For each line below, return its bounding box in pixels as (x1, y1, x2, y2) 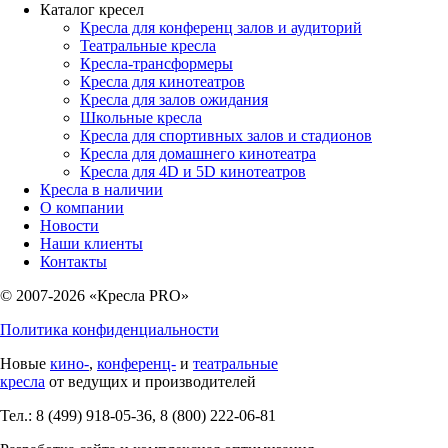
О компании (40, 198, 124, 216)
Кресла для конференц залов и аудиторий (80, 18, 362, 36)
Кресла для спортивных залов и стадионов (80, 126, 372, 144)
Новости (40, 216, 99, 234)
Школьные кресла (80, 108, 202, 126)
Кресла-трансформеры (80, 54, 233, 72)
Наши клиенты (40, 234, 143, 252)
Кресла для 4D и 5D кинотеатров (80, 162, 306, 180)
